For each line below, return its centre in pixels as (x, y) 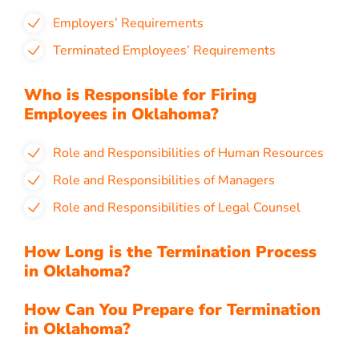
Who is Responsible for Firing (141, 95)
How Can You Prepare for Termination (172, 310)
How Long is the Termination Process (170, 252)
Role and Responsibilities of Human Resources (190, 153)
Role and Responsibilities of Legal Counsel (177, 208)
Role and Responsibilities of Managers (164, 180)
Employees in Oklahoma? (121, 114)
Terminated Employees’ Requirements (166, 50)
